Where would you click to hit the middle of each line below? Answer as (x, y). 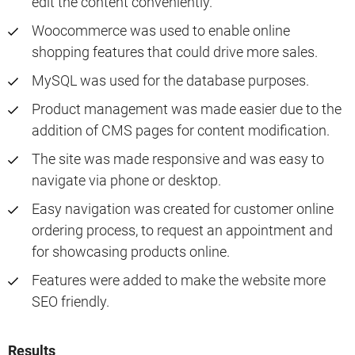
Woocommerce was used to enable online (161, 31)
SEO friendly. (71, 302)
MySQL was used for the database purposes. (170, 81)
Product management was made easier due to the (187, 109)
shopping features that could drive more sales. (175, 52)
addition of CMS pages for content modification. (181, 131)
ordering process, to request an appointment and (182, 231)
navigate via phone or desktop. (126, 181)
